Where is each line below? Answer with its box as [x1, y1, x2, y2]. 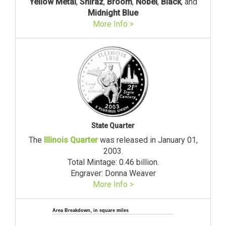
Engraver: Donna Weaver [70, 168, 156, 178]
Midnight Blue [88, 8, 138, 18]
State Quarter [91, 121, 135, 130]
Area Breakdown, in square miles [52, 207, 129, 213]
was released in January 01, [97, 135, 198, 145]
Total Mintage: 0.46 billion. [67, 157, 159, 167]
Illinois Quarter [43, 135, 98, 145]
